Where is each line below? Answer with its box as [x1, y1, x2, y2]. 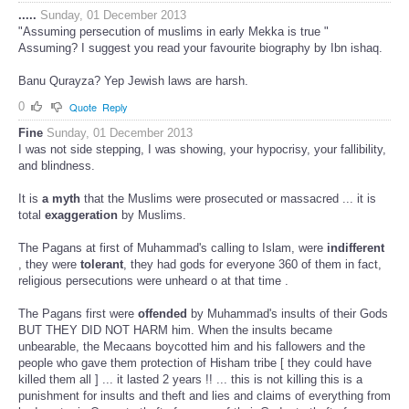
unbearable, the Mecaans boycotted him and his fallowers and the [18, 340, 365, 354]
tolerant [80, 257, 123, 272]
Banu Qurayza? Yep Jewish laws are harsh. [18, 73, 248, 88]
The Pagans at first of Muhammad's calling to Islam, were [18, 241, 327, 256]
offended [138, 307, 187, 321]
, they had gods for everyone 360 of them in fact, [123, 257, 382, 272]
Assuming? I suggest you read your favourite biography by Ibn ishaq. [18, 40, 383, 55]
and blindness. [18, 159, 95, 173]
